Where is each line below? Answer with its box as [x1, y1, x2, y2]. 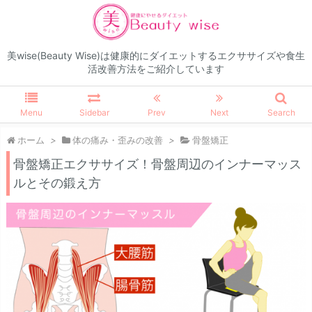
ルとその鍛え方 [13, 175, 101, 191]
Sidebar [79, 107, 109, 118]
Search [267, 107, 295, 118]
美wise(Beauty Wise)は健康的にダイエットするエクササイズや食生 [7, 49, 305, 62]
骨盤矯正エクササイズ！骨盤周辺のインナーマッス [13, 157, 302, 172]
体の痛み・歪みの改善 [72, 134, 163, 146]
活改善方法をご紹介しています [88, 63, 224, 75]
